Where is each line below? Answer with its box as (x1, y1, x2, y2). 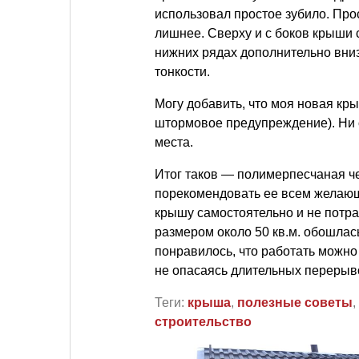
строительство (155, 315, 252, 329)
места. (155, 135, 193, 149)
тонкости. (155, 65, 210, 79)
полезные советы (237, 296, 353, 309)
